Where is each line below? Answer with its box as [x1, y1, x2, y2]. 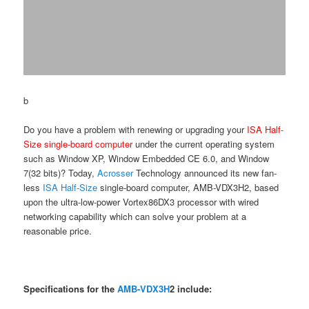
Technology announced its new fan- [133, 166, 277, 180]
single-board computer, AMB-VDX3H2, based [97, 181, 279, 195]
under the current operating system [135, 137, 275, 151]
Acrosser [97, 166, 134, 180]
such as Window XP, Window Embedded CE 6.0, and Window [23, 152, 270, 166]
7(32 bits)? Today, [23, 166, 98, 180]
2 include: [170, 282, 212, 296]
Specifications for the [23, 282, 118, 296]
